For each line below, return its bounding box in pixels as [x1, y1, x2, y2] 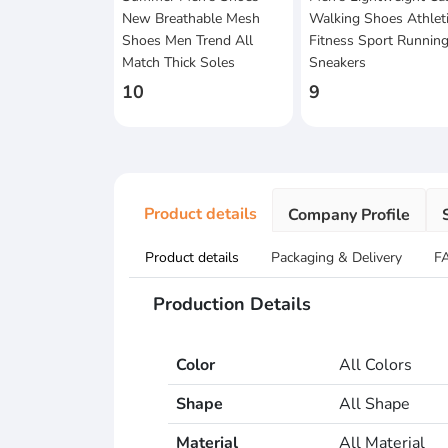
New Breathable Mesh [122, 9, 260, 29]
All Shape [339, 393, 410, 416]
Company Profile [288, 204, 410, 227]
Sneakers [309, 53, 367, 73]
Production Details [153, 292, 311, 317]
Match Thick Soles [122, 53, 235, 73]
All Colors [339, 354, 412, 377]
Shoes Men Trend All [122, 31, 253, 51]
